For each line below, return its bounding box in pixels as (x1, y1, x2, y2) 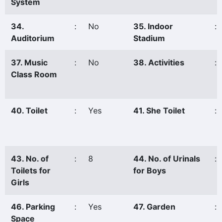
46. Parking (11, 202, 55, 212)
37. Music (11, 57, 48, 67)
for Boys (133, 166, 166, 175)
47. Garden (133, 202, 175, 212)
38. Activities (133, 57, 184, 67)
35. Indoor (133, 21, 173, 31)
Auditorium (11, 33, 55, 43)
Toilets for (11, 166, 51, 175)
